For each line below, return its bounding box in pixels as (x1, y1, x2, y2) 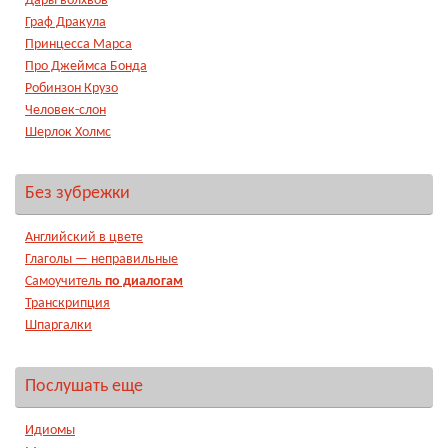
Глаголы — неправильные (25, 252, 178, 266)
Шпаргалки (25, 318, 92, 332)
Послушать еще (25, 376, 143, 396)
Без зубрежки (25, 183, 130, 203)
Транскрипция (25, 296, 110, 310)
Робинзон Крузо (25, 81, 118, 95)
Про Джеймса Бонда (25, 59, 147, 73)
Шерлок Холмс (25, 125, 111, 139)
